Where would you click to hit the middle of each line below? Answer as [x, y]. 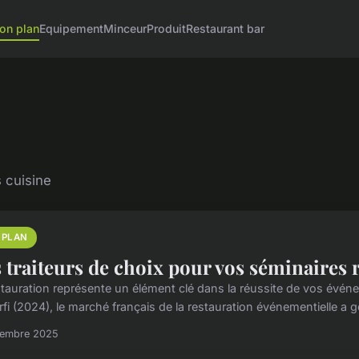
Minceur [125, 28]
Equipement [72, 28]
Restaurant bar [226, 28]
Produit [167, 28]
